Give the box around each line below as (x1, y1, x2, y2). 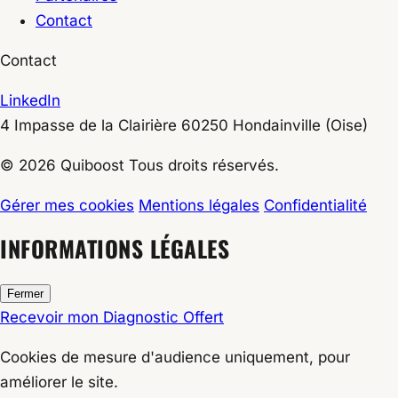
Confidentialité (264, 196, 367, 215)
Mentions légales (139, 196, 259, 215)
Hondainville (233, 116, 321, 135)
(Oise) (321, 116, 368, 135)
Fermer (7, 287, 44, 301)
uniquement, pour (220, 348, 350, 367)
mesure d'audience (84, 348, 220, 367)
